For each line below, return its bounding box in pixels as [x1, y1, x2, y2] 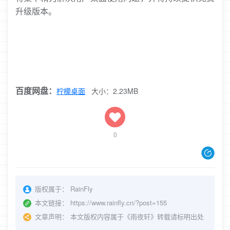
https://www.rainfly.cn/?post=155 [70, 198, 167, 207]
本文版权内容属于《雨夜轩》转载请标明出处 [70, 212, 204, 221]
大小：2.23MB [85, 86, 138, 96]
